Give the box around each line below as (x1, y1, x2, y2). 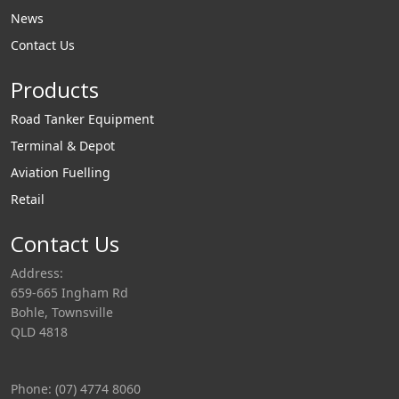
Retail (11, 190, 45, 208)
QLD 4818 (11, 323, 68, 341)
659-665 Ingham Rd (11, 284, 128, 302)
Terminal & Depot (11, 136, 115, 154)
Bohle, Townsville (11, 304, 113, 322)
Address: (11, 265, 63, 282)
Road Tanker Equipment (11, 110, 154, 127)
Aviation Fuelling (11, 163, 110, 181)
